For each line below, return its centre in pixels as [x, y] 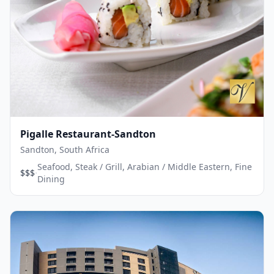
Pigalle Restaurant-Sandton [88, 134]
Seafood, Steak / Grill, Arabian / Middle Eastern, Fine [145, 166]
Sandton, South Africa [65, 149]
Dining [51, 179]
